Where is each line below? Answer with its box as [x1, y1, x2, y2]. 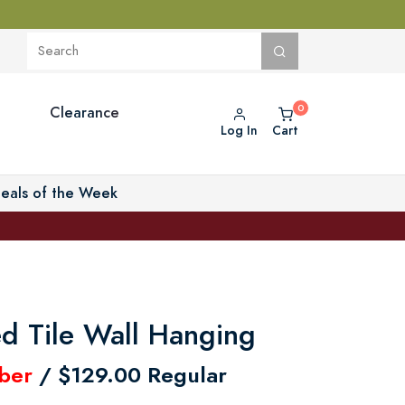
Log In [221, 122, 258, 139]
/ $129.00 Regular [33, 359, 227, 391]
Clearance [49, 101, 119, 123]
